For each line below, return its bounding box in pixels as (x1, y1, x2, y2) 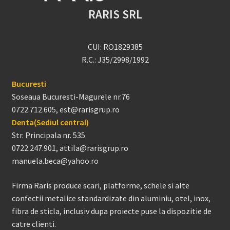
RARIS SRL (88, 7, 142, 22)
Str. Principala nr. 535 (11, 130, 85, 141)
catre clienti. (11, 218, 56, 229)
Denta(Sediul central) (11, 117, 89, 128)
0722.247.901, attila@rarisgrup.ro (11, 143, 128, 154)
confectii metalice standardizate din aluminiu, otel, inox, (11, 193, 210, 203)
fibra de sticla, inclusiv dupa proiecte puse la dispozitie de (11, 205, 212, 216)
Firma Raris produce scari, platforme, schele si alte (11, 180, 189, 190)
